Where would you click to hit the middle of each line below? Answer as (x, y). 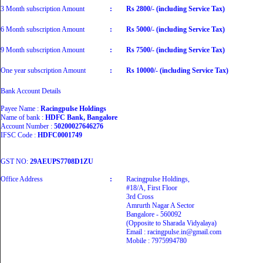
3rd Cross (140, 197)
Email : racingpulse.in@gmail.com (174, 232)
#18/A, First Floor (152, 188)
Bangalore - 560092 (154, 214)
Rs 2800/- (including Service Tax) (176, 9)
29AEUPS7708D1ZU (62, 161)
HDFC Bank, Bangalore (81, 117)
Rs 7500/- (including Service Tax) (176, 50)
